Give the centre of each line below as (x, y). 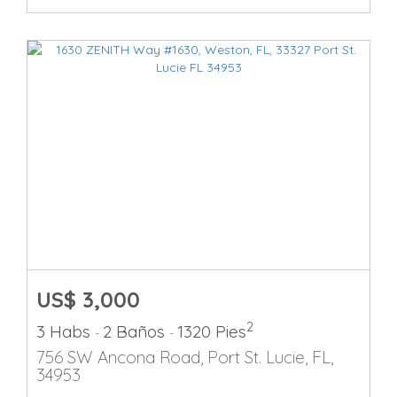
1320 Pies (212, 331)
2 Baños (136, 331)
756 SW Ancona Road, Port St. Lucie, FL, (185, 357)
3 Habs (66, 331)
